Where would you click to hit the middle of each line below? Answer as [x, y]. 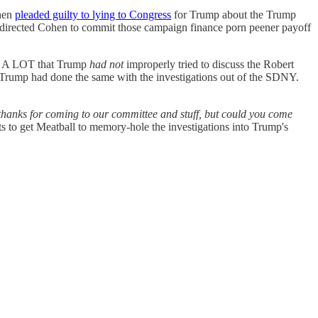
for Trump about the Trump [234, 14]
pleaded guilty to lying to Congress [93, 14]
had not [106, 64]
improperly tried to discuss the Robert [209, 64]
